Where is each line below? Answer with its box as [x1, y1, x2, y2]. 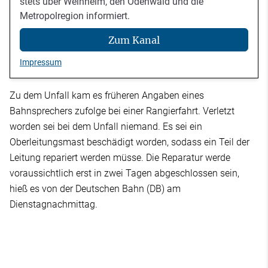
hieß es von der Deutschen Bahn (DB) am [10, 183, 181, 195]
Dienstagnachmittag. [10, 199, 98, 211]
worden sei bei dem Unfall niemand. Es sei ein [10, 121, 202, 133]
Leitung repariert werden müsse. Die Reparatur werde [10, 152, 230, 164]
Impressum [20, 57, 62, 68]
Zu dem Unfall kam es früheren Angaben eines [10, 90, 204, 102]
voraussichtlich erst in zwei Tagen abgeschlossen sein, [10, 167, 239, 179]
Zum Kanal [108, 33, 160, 46]
